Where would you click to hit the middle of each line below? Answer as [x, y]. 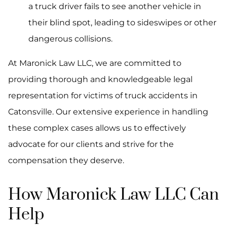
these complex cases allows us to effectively [97, 128]
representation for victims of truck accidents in [103, 96]
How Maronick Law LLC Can [113, 195]
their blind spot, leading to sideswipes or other [122, 23]
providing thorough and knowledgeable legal [100, 80]
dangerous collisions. [70, 39]
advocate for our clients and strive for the [91, 144]
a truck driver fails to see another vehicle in [115, 7]
